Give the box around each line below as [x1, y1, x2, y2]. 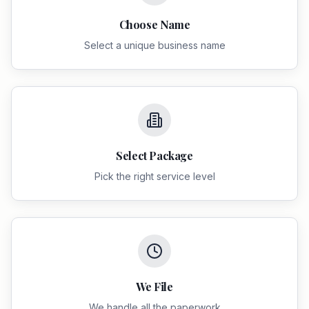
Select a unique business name [83, 39, 226, 51]
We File [136, 279, 173, 294]
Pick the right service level [94, 170, 215, 182]
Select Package [116, 148, 193, 163]
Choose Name [119, 17, 190, 32]
